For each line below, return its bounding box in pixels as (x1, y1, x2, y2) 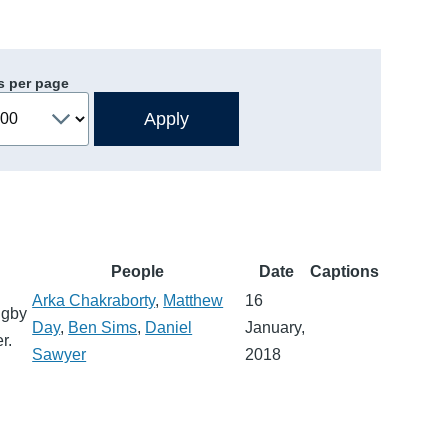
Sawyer (32, 345, 87, 363)
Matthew (163, 291, 224, 309)
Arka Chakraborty (32, 291, 156, 309)
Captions (310, 262, 380, 280)
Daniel (145, 318, 193, 336)
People (111, 262, 165, 280)
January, (245, 318, 306, 336)
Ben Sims (68, 318, 138, 336)
